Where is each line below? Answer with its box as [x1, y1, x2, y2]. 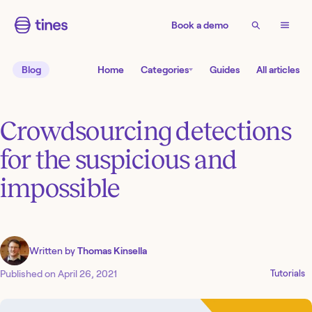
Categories [141, 64, 189, 76]
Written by [29, 245, 77, 257]
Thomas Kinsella [77, 245, 147, 257]
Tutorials [270, 268, 306, 279]
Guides [210, 64, 240, 76]
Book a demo [171, 19, 228, 31]
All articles [256, 64, 299, 76]
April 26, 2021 [58, 268, 117, 280]
